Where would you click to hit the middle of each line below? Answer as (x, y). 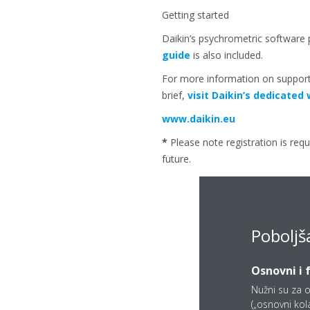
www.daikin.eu (198, 119)
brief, (174, 95)
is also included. (226, 55)
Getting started (195, 15)
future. (176, 159)
